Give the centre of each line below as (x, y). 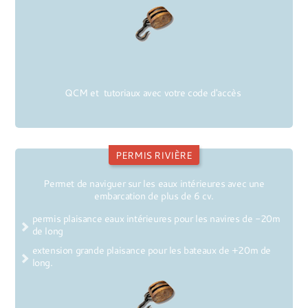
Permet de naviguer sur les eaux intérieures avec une (154, 184)
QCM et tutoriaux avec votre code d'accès (154, 93)
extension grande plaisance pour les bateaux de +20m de (152, 250)
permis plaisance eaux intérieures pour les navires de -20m (156, 219)
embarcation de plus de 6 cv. (154, 196)
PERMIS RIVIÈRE (154, 155)
